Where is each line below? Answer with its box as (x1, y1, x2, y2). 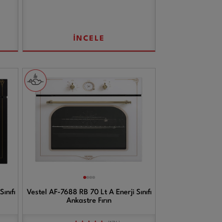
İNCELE (73, 35, 105, 43)
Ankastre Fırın (66, 197, 112, 205)
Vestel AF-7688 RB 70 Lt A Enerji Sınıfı (26, 189, 152, 196)
